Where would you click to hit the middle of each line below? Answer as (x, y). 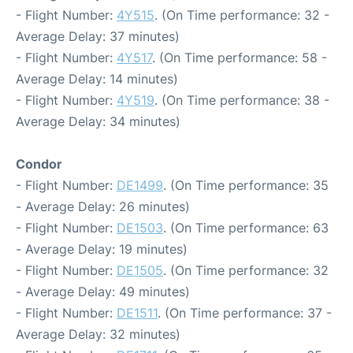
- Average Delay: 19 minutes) (102, 249)
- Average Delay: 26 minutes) (103, 206)
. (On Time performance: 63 (246, 227)
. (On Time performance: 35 (246, 185)
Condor (39, 163)
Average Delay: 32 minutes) (98, 334)
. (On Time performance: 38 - (242, 100)
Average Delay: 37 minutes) (98, 36)
